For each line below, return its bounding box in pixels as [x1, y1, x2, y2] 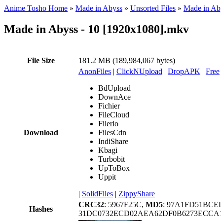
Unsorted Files [130, 4, 176, 12]
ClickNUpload [116, 67, 162, 75]
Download [24, 128, 58, 137]
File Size [27, 56, 55, 65]
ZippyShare [118, 189, 155, 198]
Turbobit [98, 154, 125, 163]
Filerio [98, 119, 118, 128]
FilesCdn [98, 128, 126, 137]
